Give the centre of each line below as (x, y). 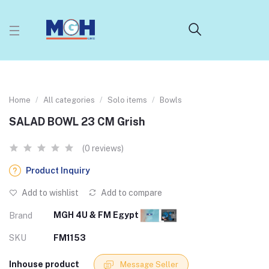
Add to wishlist (49, 193)
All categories (69, 100)
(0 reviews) (103, 148)
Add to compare (131, 193)
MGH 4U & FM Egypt (97, 215)
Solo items (127, 100)
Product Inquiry (58, 171)
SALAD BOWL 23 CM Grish (77, 122)
